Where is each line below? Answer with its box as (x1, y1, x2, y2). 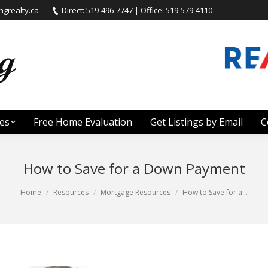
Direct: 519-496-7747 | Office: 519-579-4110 (61, 4, 212, 16)
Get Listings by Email (150, 115, 243, 129)
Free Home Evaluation (33, 115, 132, 129)
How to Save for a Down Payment (23, 159, 245, 178)
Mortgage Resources (100, 187, 170, 197)
